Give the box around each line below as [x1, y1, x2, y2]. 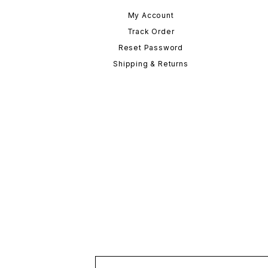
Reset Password [118, 43, 184, 52]
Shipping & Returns [113, 59, 188, 68]
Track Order [127, 27, 175, 36]
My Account [127, 11, 174, 20]
